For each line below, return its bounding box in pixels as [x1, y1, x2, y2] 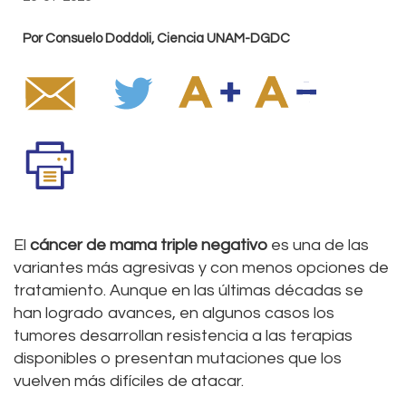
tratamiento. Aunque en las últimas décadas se [14, 282, 363, 300]
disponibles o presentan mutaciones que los [14, 350, 342, 368]
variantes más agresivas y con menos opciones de [14, 259, 389, 277]
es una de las [267, 237, 369, 255]
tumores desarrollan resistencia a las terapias [14, 327, 353, 345]
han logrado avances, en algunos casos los [14, 304, 334, 323]
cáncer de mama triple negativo [26, 237, 267, 255]
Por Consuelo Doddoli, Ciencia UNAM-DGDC [23, 32, 290, 46]
